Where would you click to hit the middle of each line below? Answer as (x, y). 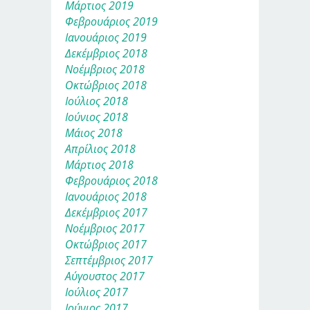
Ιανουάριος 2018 (106, 197)
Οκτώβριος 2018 (106, 85)
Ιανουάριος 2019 (106, 38)
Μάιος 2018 (94, 133)
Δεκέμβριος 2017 (106, 213)
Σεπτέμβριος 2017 (109, 261)
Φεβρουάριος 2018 (111, 181)
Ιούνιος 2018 (97, 117)
